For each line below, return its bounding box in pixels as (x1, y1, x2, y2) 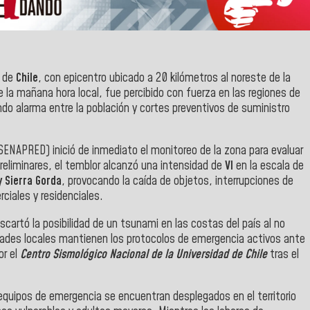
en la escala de (233, 158, 304, 175)
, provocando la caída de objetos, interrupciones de (62, 173, 293, 190)
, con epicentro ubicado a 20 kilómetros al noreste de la (38, 69, 291, 86)
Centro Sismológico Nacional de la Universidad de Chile (20, 246, 270, 263)
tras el (270, 246, 299, 263)
